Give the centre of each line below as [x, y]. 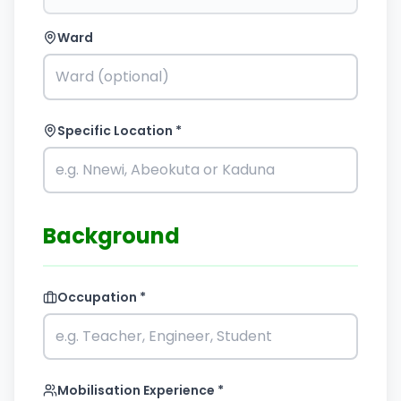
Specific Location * [119, 131]
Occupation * [102, 297]
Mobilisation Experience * [141, 390]
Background [111, 236]
